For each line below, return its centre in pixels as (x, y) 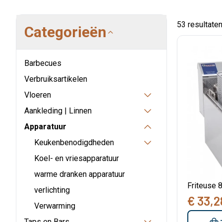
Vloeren (38, 95)
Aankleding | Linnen (58, 111)
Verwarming (55, 206)
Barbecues (43, 63)
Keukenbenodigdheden (74, 142)
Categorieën (65, 32)
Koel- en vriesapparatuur (77, 158)
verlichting (52, 190)
